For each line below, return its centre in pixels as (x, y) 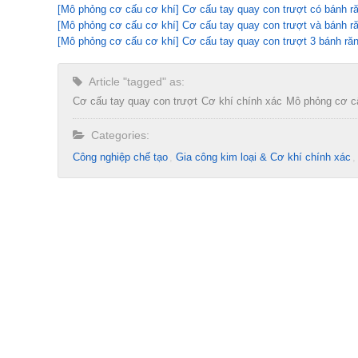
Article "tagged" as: (133, 82)
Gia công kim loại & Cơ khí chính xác (263, 157)
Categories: (117, 135)
